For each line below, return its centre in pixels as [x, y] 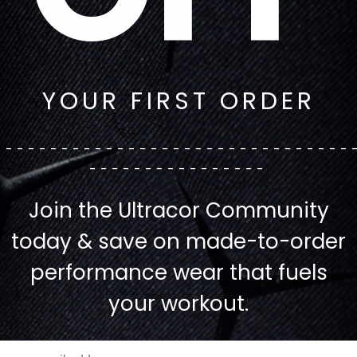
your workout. [178, 304]
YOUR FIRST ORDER [178, 101]
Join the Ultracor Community [178, 210]
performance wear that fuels [178, 273]
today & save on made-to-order [178, 241]
